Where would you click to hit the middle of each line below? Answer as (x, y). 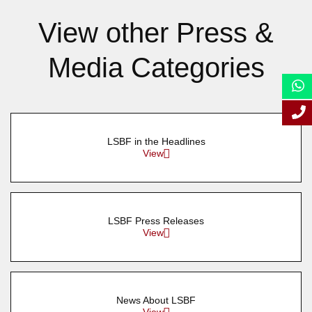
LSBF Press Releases (156, 221)
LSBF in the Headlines (156, 141)
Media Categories (156, 68)
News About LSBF (156, 300)
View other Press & (156, 33)
